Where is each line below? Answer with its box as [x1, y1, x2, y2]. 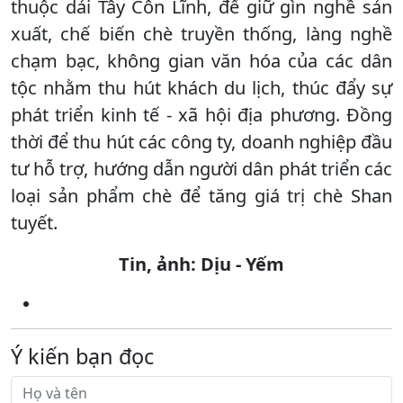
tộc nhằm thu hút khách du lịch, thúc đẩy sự [11, 75, 392, 100]
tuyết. [11, 210, 58, 235]
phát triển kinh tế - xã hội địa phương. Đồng [11, 102, 392, 127]
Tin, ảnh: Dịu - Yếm [119, 251, 284, 276]
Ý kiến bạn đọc [11, 341, 154, 371]
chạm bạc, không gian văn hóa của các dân [11, 48, 392, 73]
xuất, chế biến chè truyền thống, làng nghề [11, 21, 392, 46]
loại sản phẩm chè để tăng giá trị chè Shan [11, 183, 392, 208]
